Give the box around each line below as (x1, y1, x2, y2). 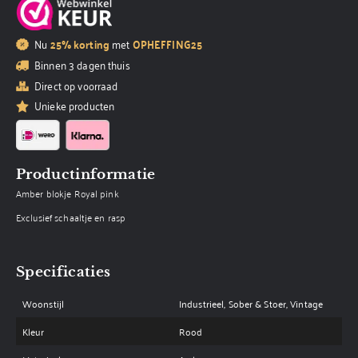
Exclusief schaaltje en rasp (16, 209, 126, 226)
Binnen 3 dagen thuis (34, 54, 130, 75)
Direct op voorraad (34, 74, 118, 95)
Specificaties (16, 264, 111, 280)
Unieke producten (34, 95, 115, 116)
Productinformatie (16, 165, 156, 182)
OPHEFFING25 (132, 33, 203, 54)
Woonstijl (22, 295, 65, 312)
